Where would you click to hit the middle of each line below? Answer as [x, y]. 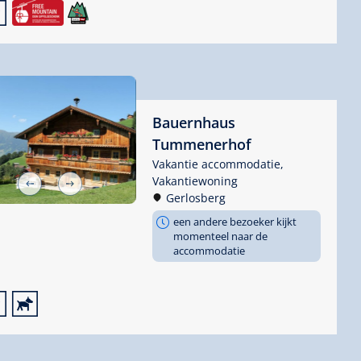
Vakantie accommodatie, [218, 164]
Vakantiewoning [195, 180]
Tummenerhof [201, 144]
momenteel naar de [220, 236]
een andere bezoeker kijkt [234, 221]
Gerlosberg [195, 197]
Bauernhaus [193, 122]
